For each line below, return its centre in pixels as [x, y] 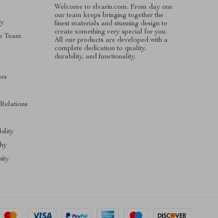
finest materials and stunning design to [111, 24]
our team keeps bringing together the [109, 15]
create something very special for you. [111, 32]
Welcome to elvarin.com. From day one [113, 7]
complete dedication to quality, [100, 48]
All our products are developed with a [111, 40]
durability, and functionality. [95, 57]
